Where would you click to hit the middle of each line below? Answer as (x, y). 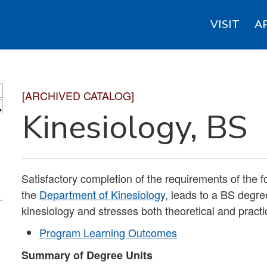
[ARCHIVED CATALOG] (78, 95)
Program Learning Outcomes (108, 232)
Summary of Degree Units (87, 255)
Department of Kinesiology (102, 194)
